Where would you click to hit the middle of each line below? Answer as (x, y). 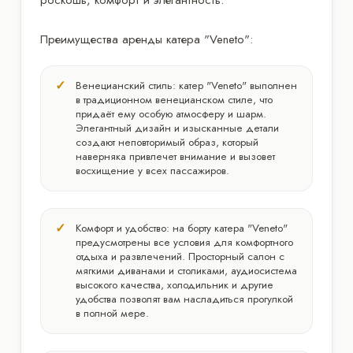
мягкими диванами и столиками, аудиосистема (186, 270)
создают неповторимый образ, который (167, 142)
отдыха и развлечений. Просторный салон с (180, 256)
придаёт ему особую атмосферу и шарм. (171, 113)
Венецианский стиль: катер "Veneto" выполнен (186, 85)
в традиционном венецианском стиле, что (174, 99)
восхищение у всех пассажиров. (152, 170)
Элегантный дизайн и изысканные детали (177, 128)
